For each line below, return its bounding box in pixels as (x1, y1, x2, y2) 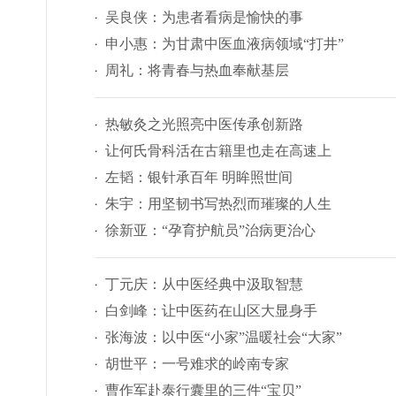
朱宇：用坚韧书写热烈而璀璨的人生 (105, 196, 331, 211)
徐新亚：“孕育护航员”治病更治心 (105, 223, 316, 238)
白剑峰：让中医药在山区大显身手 (105, 303, 317, 318)
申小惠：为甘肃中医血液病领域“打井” (105, 36, 344, 51)
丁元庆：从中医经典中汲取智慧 (105, 277, 303, 292)
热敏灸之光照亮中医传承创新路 (105, 117, 303, 132)
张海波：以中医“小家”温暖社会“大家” (105, 330, 342, 345)
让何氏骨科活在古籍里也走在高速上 (105, 143, 331, 158)
